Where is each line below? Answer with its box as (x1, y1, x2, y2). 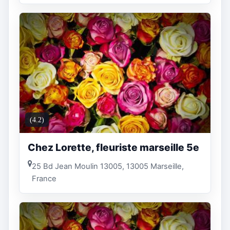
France (32, 174, 56, 184)
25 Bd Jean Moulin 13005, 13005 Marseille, (32, 162, 184, 171)
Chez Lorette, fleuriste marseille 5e (28, 141, 199, 154)
